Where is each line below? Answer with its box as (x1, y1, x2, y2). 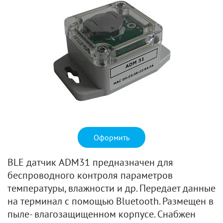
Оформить (94, 132, 129, 142)
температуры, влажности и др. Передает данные (7, 182, 216, 195)
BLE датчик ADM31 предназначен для (7, 156, 173, 169)
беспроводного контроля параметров (7, 169, 173, 182)
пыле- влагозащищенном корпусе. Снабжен (7, 208, 196, 221)
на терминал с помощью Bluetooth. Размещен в (7, 195, 214, 208)
